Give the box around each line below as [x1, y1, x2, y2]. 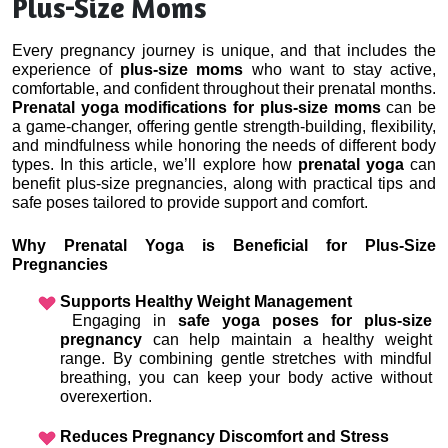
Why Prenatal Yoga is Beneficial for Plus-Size [12, 237, 436, 255]
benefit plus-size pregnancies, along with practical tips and [12, 175, 436, 193]
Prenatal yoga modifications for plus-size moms [12, 99, 381, 117]
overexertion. [60, 388, 152, 406]
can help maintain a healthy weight [142, 331, 432, 349]
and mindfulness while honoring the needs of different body [12, 137, 436, 155]
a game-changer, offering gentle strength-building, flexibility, [12, 118, 436, 136]
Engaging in [72, 312, 178, 330]
